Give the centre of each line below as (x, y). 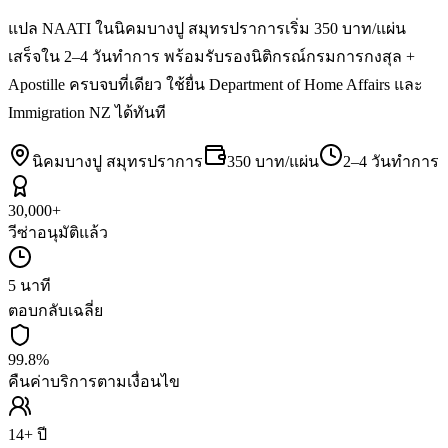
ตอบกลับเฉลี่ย (55, 310)
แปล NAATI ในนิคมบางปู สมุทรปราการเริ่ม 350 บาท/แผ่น (207, 28)
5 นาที (29, 285)
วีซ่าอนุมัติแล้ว (58, 232)
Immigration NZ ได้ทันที (87, 112)
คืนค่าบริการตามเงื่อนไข (94, 381)
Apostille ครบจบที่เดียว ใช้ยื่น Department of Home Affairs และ (215, 84)
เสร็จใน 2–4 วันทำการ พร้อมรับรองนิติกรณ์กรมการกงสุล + (211, 56)
